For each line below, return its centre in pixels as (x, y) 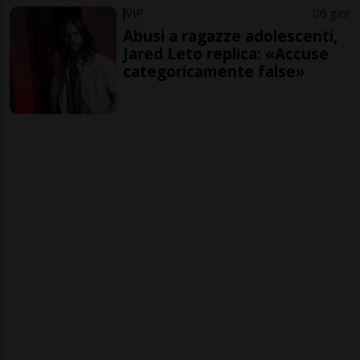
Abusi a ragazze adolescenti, (231, 36)
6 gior (335, 14)
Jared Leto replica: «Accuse (226, 54)
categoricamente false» (214, 72)
